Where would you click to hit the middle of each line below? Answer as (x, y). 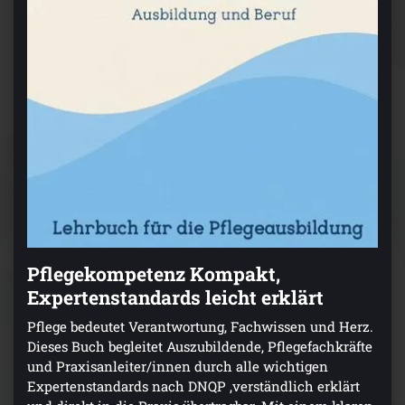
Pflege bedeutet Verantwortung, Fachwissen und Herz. (200, 327)
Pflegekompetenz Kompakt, (154, 274)
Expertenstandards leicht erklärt (175, 298)
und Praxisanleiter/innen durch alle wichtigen (178, 367)
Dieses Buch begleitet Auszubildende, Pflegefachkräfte (200, 347)
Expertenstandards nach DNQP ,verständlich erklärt (193, 386)
